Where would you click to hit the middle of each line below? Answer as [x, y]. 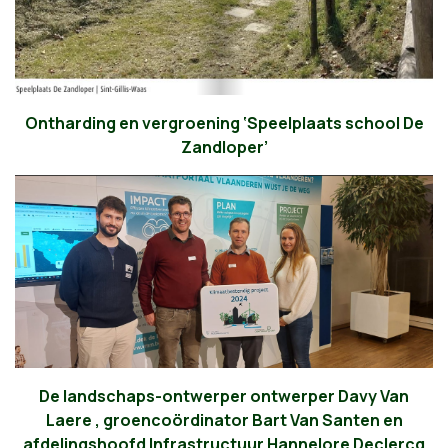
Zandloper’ [224, 147]
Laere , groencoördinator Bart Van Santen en [224, 419]
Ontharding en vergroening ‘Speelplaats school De [224, 123]
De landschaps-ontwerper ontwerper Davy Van [224, 395]
